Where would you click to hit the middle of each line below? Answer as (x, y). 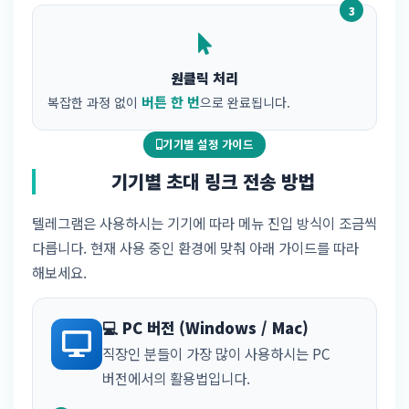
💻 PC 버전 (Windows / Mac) (205, 327)
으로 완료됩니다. (245, 103)
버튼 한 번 (171, 102)
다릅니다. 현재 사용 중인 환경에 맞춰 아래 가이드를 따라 (195, 247)
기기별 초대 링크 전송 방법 (213, 181)
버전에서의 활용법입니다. (176, 378)
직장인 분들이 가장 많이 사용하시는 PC (216, 353)
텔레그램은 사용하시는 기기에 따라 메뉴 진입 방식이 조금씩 (204, 222)
